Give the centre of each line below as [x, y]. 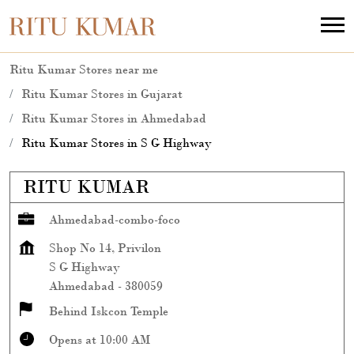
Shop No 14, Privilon [105, 248]
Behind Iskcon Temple [109, 311]
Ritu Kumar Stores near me [84, 69]
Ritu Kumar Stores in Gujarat [102, 94]
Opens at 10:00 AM [100, 339]
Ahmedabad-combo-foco [115, 219]
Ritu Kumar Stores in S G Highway [117, 143]
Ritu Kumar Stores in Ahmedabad [114, 118]
